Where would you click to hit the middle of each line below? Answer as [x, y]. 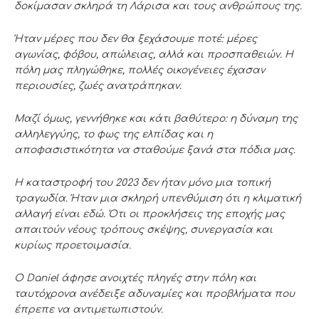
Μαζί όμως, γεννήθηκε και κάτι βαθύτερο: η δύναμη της [156, 118]
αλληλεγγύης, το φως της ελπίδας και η [114, 134]
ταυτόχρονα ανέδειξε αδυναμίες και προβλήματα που [155, 293]
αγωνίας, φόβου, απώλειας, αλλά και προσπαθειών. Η [154, 54]
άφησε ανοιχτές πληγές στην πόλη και [157, 278]
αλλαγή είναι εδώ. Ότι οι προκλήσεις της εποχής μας [150, 214]
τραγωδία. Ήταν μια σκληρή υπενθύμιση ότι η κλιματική [158, 198]
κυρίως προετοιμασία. [73, 245]
